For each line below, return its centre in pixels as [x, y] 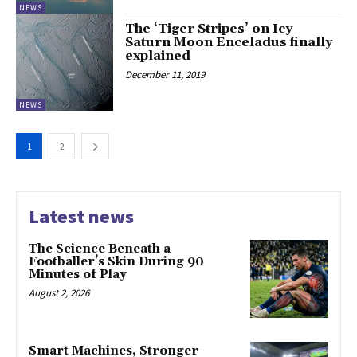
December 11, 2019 [165, 74]
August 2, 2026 [59, 292]
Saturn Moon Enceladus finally [229, 42]
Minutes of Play [78, 274]
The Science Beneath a [100, 249]
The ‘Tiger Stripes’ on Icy [209, 28]
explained [158, 55]
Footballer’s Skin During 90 [116, 261]
